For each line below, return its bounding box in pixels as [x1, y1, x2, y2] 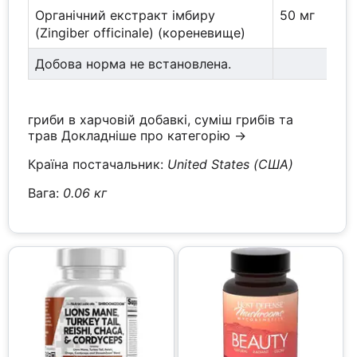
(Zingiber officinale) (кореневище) [35, 25, 246, 41]
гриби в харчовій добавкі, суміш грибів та [28, 112, 294, 128]
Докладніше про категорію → [61, 127, 247, 144]
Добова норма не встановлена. [35, 56, 232, 73]
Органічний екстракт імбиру [35, 7, 216, 24]
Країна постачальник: [28, 156, 168, 173]
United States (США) [167, 156, 294, 173]
